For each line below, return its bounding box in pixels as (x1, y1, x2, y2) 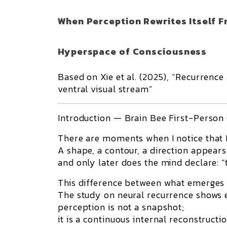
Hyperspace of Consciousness (58, 45, 207, 58)
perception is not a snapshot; (58, 200, 185, 214)
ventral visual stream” (58, 82, 153, 96)
